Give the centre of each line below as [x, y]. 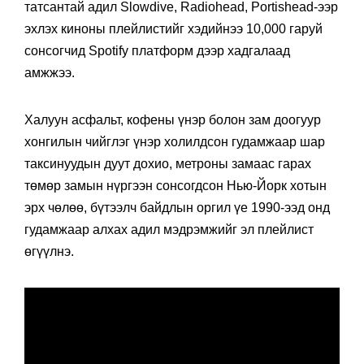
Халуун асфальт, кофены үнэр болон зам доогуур [173, 119]
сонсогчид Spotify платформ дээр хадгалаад [157, 50]
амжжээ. [50, 72]
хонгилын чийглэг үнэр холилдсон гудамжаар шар [175, 141]
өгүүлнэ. [49, 251]
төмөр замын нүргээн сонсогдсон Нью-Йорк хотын [175, 185]
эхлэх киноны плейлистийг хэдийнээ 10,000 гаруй [173, 28]
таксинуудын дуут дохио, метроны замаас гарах [168, 163]
